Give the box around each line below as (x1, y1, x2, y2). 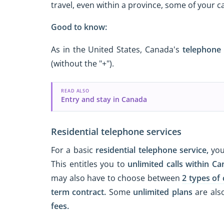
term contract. (51, 186, 106, 197)
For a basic (51, 144, 96, 155)
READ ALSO (60, 87, 90, 94)
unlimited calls (127, 158, 183, 169)
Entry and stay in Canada (60, 94, 147, 104)
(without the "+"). (51, 58, 114, 69)
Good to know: (51, 21, 107, 33)
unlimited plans (133, 186, 192, 197)
